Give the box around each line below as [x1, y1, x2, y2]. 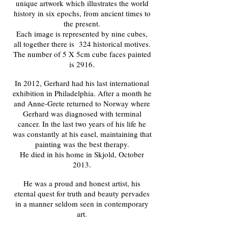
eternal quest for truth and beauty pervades [14, 188, 150, 198]
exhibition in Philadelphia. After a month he [12, 88, 152, 98]
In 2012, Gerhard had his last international [15, 78, 149, 88]
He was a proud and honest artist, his [23, 178, 140, 188]
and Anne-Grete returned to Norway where [14, 98, 150, 108]
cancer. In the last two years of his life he [18, 119, 146, 129]
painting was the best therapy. [35, 139, 129, 149]
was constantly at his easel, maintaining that [12, 129, 152, 139]
